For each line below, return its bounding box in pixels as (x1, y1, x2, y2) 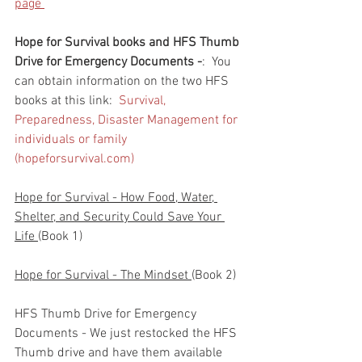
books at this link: (15, 92, 119, 109)
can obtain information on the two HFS (15, 73, 232, 90)
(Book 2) (192, 267, 236, 284)
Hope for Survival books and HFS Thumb (15, 34, 242, 51)
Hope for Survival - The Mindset (15, 267, 192, 284)
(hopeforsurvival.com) (15, 150, 134, 167)
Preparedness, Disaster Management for (15, 112, 241, 128)
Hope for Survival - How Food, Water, (15, 189, 217, 206)
